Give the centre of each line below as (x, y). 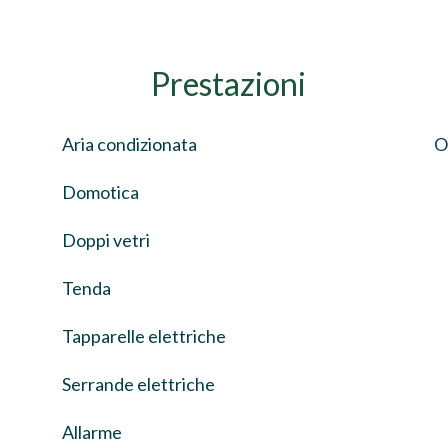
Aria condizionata (129, 144)
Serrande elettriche (138, 384)
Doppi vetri (106, 240)
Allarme (92, 432)
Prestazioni (228, 83)
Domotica (100, 192)
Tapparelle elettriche (144, 336)
